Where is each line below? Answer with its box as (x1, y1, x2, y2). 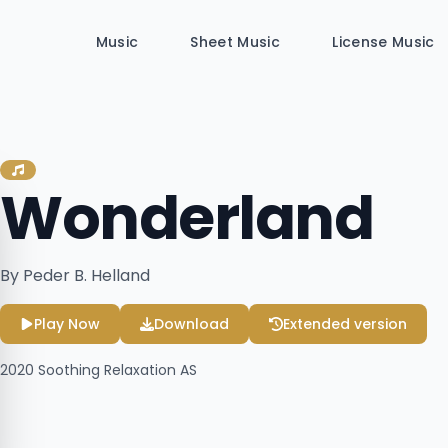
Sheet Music (190, 32, 281, 52)
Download (154, 314, 229, 334)
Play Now (34, 314, 100, 334)
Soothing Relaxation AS (34, 360, 197, 380)
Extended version (283, 314, 407, 334)
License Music (332, 32, 435, 52)
